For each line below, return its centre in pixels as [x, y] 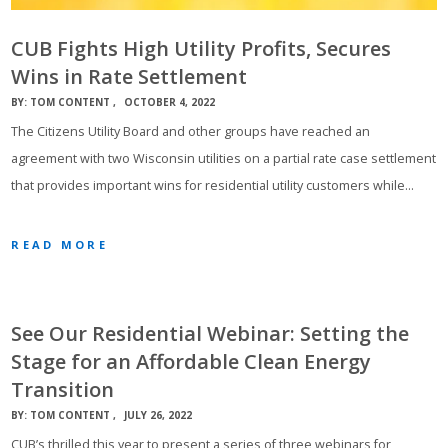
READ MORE [59, 245]
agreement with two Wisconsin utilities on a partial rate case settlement [224, 159]
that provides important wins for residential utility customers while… [213, 186]
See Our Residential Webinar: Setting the [210, 333]
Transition [63, 389]
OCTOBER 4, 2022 [170, 102]
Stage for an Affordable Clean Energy [191, 361]
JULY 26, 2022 [158, 415]
